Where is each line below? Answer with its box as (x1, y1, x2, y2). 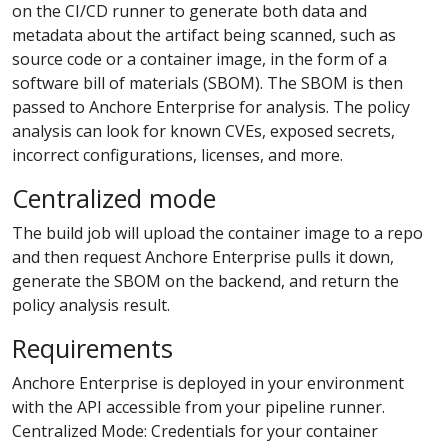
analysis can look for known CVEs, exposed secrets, (12, 119, 395, 142)
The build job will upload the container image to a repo (12, 221, 423, 244)
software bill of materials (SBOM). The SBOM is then (12, 71, 403, 94)
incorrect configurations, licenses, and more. (12, 143, 343, 166)
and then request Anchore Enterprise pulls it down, (12, 245, 394, 268)
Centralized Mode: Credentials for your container (12, 419, 378, 442)
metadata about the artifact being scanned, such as (12, 23, 396, 46)
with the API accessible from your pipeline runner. (12, 395, 385, 418)
